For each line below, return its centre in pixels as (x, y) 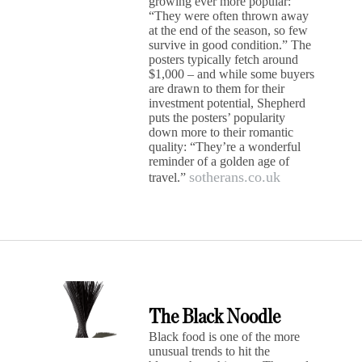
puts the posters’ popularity (217, 118)
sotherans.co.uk (235, 177)
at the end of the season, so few (229, 30)
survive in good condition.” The (230, 45)
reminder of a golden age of (219, 161)
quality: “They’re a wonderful (225, 147)
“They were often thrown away (229, 16)
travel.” (169, 177)
